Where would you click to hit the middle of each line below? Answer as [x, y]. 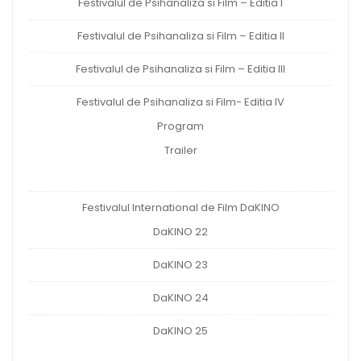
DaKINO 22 [180, 231]
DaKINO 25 [180, 330]
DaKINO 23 [180, 264]
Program [180, 126]
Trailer [180, 150]
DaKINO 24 [180, 297]
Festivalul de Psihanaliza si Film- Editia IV [180, 102]
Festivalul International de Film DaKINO [180, 207]
